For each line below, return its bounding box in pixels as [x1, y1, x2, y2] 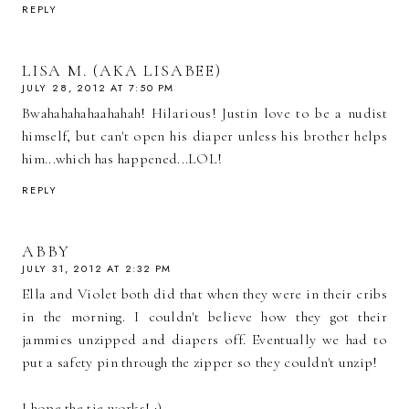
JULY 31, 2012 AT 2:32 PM [22, 261, 173, 277]
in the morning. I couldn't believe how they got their [22, 308, 387, 327]
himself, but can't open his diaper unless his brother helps [22, 127, 387, 146]
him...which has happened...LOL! [22, 150, 223, 169]
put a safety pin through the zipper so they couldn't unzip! [22, 353, 378, 372]
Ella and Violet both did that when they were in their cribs [22, 285, 387, 304]
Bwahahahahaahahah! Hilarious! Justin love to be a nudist [22, 104, 387, 123]
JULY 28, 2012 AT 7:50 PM [22, 80, 175, 96]
